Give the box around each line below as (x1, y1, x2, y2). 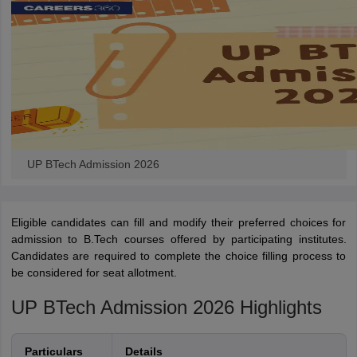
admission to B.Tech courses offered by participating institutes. (10, 233, 347, 245)
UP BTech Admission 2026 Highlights (10, 296, 322, 318)
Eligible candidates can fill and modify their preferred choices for (10, 216, 347, 229)
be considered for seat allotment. (10, 266, 177, 279)
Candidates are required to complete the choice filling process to (10, 249, 347, 262)
